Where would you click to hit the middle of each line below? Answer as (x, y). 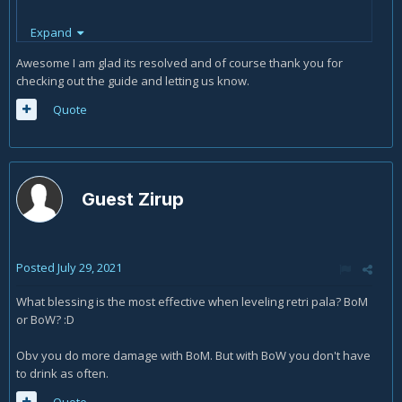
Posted (37, 267)
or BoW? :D (47, 319)
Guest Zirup (135, 199)
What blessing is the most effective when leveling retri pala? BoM (192, 301)
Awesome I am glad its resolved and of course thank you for (179, 62)
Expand (54, 32)
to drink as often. (62, 373)
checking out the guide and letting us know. (133, 80)
